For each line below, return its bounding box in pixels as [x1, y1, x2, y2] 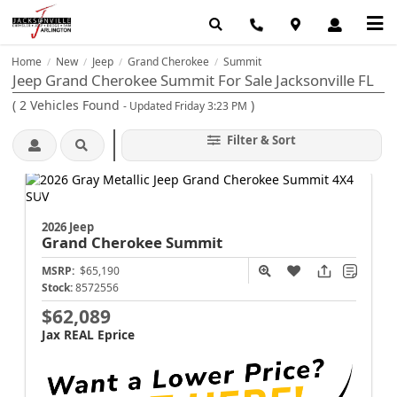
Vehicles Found [27, 97, 123, 114]
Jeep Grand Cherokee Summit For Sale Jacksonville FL [12, 69, 374, 90]
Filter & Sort [223, 132, 296, 149]
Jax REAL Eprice [41, 325, 135, 343]
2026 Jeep [41, 218, 94, 235]
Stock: [41, 279, 73, 295]
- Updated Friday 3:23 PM [123, 98, 247, 114]
